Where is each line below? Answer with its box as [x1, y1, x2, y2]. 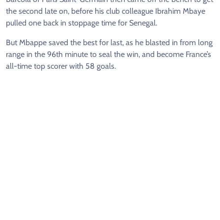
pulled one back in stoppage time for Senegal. [6, 18, 157, 28]
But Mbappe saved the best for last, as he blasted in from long [6, 38, 213, 48]
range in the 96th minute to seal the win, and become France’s [6, 50, 211, 59]
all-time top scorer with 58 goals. [6, 61, 116, 71]
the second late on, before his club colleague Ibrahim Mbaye [6, 6, 205, 16]
